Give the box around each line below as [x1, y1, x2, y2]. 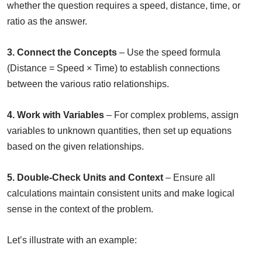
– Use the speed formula [117, 47, 220, 58]
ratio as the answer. [7, 16, 87, 27]
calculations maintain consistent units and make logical [7, 188, 235, 199]
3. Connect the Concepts [7, 47, 117, 58]
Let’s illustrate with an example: [7, 235, 137, 246]
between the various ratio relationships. [7, 79, 169, 89]
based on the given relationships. [7, 142, 144, 152]
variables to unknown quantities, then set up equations [7, 126, 232, 136]
